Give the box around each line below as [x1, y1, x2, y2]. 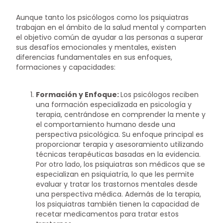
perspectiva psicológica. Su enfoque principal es [36, 129, 204, 140]
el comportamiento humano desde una [36, 119, 176, 130]
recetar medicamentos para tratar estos [36, 209, 179, 220]
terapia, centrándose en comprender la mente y [36, 110, 206, 120]
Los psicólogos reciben [120, 90, 199, 100]
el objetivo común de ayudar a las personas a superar [16, 32, 204, 42]
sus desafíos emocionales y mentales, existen [16, 42, 177, 52]
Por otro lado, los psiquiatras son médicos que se [36, 159, 206, 170]
